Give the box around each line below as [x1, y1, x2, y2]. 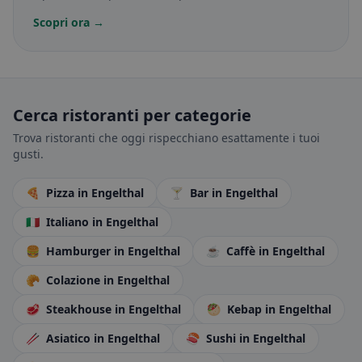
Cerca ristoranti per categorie [13, 104, 251, 126]
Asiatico [43, 330, 94, 346]
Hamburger [43, 243, 114, 259]
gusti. [13, 146, 44, 162]
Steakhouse [43, 301, 115, 317]
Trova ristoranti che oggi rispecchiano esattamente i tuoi [13, 130, 320, 145]
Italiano [46, 214, 92, 229]
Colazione [43, 272, 103, 288]
